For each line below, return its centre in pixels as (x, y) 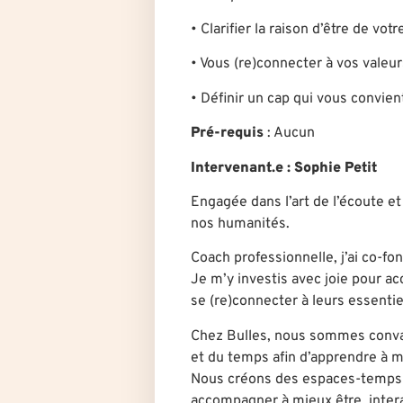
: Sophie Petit (334, 168)
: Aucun (289, 134)
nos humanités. (240, 224)
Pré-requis (227, 134)
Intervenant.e (237, 168)
